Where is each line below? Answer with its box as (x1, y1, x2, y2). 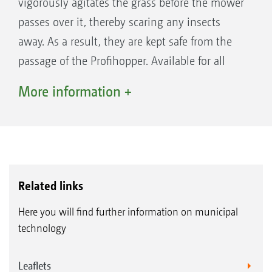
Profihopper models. (18, 73, 115, 88)
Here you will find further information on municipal (18, 205, 238, 218)
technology (18, 221, 66, 234)
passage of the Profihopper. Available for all (18, 54, 225, 69)
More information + (18, 83, 132, 100)
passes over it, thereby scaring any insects (18, 15, 220, 30)
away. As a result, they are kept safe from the (18, 35, 232, 49)
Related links (18, 178, 83, 193)
